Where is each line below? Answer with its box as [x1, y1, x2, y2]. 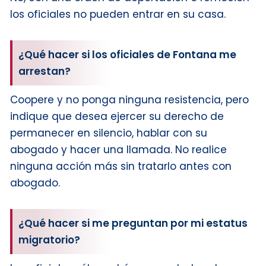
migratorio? [18, 233, 80, 248]
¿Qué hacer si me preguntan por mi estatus [18, 216, 248, 231]
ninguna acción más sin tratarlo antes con [10, 159, 232, 174]
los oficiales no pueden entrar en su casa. [10, 7, 226, 22]
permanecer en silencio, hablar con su [10, 126, 207, 141]
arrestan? [18, 64, 71, 79]
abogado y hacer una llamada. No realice [10, 142, 227, 157]
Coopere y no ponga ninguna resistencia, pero [10, 93, 249, 107]
